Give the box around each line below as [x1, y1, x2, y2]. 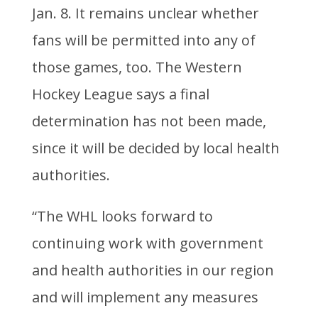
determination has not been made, [31, 111, 266, 131]
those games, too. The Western [31, 57, 242, 77]
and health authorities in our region [31, 261, 274, 280]
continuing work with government [31, 234, 263, 253]
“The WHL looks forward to [31, 207, 213, 226]
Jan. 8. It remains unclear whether [31, 4, 259, 23]
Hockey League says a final [31, 84, 209, 104]
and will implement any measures [31, 287, 258, 307]
